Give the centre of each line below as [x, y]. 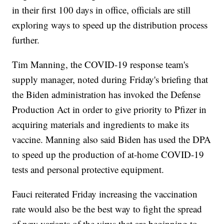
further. [26, 40]
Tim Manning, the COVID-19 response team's [100, 64]
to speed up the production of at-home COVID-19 [108, 154]
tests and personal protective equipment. [88, 169]
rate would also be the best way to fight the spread [107, 209]
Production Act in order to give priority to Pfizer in [109, 109]
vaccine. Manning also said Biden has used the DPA [112, 139]
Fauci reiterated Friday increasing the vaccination [105, 194]
